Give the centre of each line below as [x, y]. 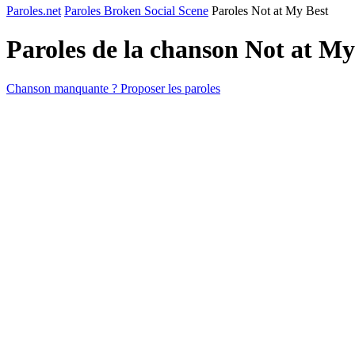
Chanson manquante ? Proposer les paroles [113, 88]
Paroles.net [34, 11]
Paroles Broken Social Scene [136, 11]
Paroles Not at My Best [270, 11]
